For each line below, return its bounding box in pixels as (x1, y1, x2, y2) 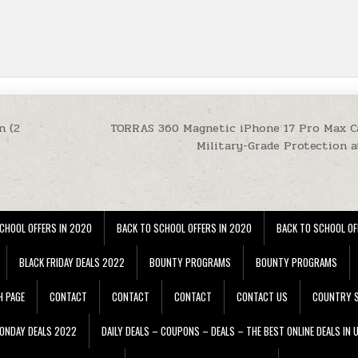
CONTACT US (237, 288, 288, 304)
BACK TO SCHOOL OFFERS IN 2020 (117, 219, 252, 236)
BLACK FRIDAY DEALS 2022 (19, 253, 125, 270)
